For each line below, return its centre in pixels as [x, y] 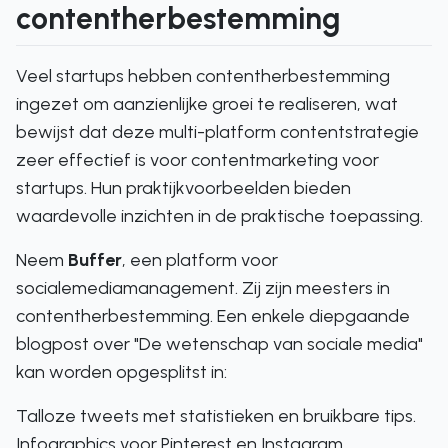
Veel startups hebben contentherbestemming [203, 76]
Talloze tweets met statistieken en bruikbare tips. [216, 416]
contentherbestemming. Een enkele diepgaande [213, 316]
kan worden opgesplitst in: [121, 372]
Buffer [95, 260]
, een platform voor [200, 260]
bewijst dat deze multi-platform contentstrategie [217, 132]
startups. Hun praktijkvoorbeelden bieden [183, 188]
